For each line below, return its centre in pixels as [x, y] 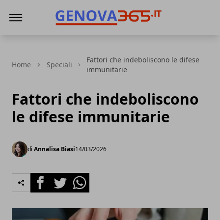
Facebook [48, 178]
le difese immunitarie [91, 117]
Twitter [63, 178]
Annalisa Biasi [55, 149]
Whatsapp [88, 178]
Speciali [59, 65]
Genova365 [75, 37]
